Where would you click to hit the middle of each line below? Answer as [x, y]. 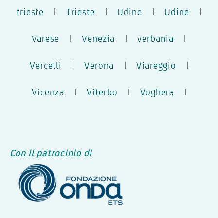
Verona [99, 65]
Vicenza [48, 92]
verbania [155, 38]
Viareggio [156, 65]
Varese [45, 38]
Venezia [98, 38]
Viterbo [102, 92]
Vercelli [45, 65]
